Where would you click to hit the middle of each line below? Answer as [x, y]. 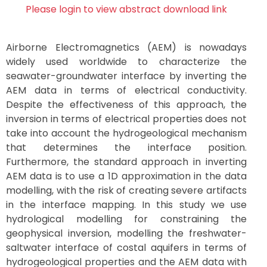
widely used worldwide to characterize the [126, 62]
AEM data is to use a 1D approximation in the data [126, 176]
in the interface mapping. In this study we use [126, 205]
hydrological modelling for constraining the [126, 219]
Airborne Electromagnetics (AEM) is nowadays [126, 47]
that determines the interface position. [126, 148]
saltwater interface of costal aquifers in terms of [126, 248]
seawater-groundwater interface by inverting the [126, 76]
